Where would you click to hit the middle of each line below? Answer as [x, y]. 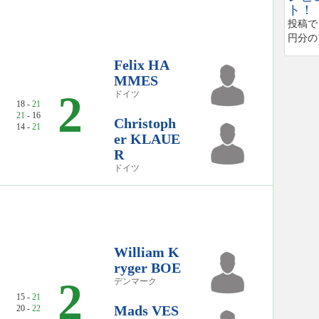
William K [147, 252]
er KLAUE [147, 138]
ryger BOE [147, 267]
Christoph [145, 123]
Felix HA [142, 64]
